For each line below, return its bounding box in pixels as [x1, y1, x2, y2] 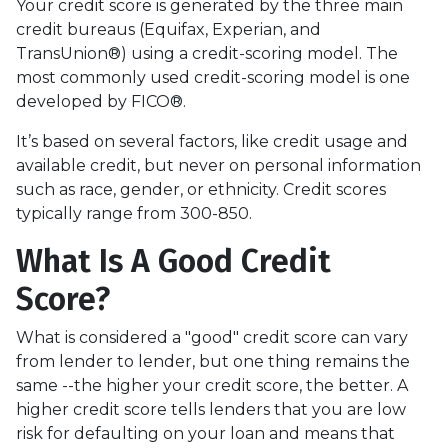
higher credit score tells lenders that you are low [16, 399, 406, 419]
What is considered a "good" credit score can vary [16, 327, 408, 347]
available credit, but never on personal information [16, 155, 421, 175]
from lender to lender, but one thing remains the [16, 351, 410, 371]
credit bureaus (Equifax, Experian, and [16, 19, 321, 39]
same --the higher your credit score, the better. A [16, 375, 408, 395]
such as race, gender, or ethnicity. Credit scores [16, 179, 386, 199]
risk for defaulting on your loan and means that [16, 423, 395, 443]
